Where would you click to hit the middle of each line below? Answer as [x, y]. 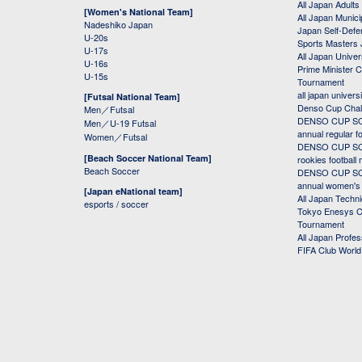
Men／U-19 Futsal [120, 123]
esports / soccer [116, 204]
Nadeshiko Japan [118, 25]
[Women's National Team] [139, 12]
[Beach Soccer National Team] [148, 158]
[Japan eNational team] [133, 192]
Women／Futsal [116, 137]
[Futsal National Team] [132, 97]
